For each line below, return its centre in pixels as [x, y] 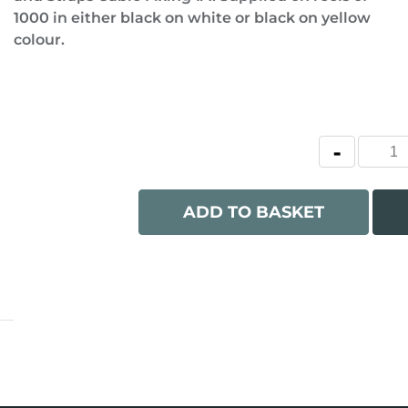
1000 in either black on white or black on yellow [192, 18]
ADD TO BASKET [253, 212]
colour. [39, 40]
